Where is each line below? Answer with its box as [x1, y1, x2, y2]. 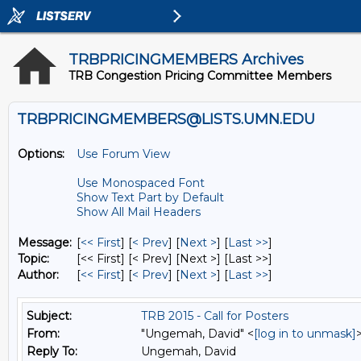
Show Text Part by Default [77, 190, 224, 205]
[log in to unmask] [254, 326, 356, 341]
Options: [18, 147, 64, 161]
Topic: [18, 251, 49, 266]
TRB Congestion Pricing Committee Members [68, 68, 331, 83]
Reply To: [27, 344, 77, 359]
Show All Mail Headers [77, 205, 201, 219]
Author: [18, 268, 59, 282]
